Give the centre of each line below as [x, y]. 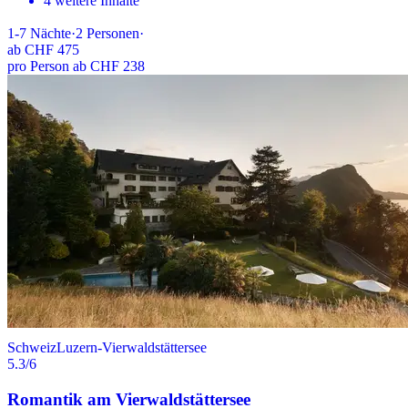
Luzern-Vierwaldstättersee [132, 348]
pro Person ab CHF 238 [76, 66]
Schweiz [32, 348]
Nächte [51, 34]
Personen [113, 34]
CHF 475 [52, 50]
